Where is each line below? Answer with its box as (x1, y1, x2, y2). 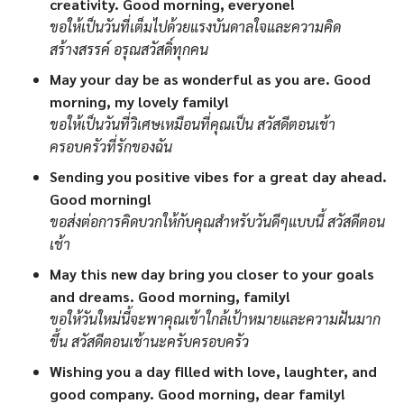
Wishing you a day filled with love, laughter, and (50, 362, 377, 381)
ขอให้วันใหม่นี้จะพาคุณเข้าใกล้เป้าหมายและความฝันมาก (50, 309, 381, 329)
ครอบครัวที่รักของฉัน (50, 137, 172, 157)
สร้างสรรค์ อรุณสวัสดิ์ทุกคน (50, 40, 208, 60)
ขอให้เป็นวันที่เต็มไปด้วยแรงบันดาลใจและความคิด (50, 17, 341, 37)
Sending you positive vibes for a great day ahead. (50, 167, 387, 187)
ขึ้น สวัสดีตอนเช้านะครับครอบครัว (50, 332, 249, 352)
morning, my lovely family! (50, 92, 229, 112)
